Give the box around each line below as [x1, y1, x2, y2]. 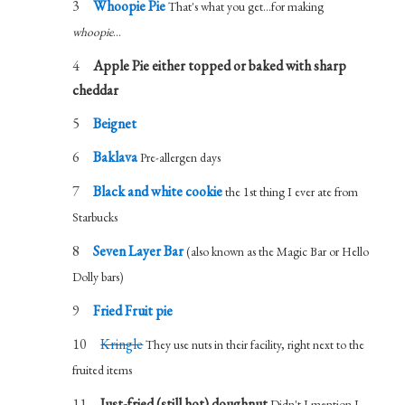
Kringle [100, 334, 144, 353]
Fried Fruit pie [93, 301, 174, 320]
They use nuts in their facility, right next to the [146, 336, 365, 353]
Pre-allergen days [140, 149, 221, 165]
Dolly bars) [72, 268, 125, 285]
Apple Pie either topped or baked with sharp [93, 56, 347, 75]
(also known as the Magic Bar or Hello [186, 243, 370, 259]
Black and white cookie [93, 182, 223, 201]
